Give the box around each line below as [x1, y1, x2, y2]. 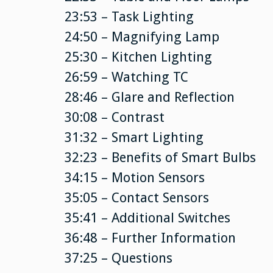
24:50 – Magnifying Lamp [64, 29, 219, 44]
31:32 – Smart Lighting [64, 129, 204, 145]
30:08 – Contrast [64, 109, 165, 125]
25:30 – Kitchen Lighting [64, 49, 212, 65]
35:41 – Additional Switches [64, 210, 230, 225]
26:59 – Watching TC [64, 69, 188, 85]
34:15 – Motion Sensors [64, 169, 205, 185]
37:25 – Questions [64, 250, 172, 266]
